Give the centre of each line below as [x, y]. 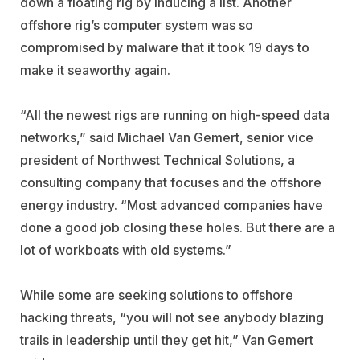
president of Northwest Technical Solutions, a [157, 160]
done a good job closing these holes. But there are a [178, 227]
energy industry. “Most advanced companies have [172, 205]
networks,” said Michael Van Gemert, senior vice [167, 137]
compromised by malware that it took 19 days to [165, 47]
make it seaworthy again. [95, 70]
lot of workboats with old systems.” [126, 250]
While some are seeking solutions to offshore [157, 295]
